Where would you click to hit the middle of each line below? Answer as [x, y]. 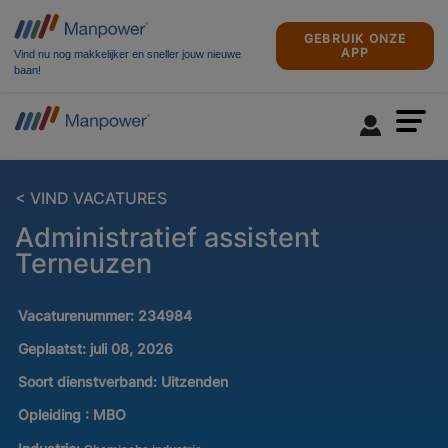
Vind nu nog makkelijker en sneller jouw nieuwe [127, 54]
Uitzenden [194, 382]
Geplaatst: [51, 349]
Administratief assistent [167, 237]
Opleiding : [53, 415]
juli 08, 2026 [131, 349]
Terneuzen [83, 263]
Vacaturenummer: [77, 316]
